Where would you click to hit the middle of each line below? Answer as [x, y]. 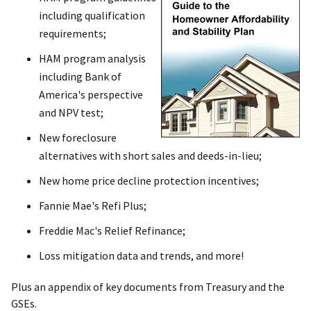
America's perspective [91, 94]
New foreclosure [78, 137]
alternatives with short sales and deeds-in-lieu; [150, 155]
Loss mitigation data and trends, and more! [141, 255]
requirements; [73, 33]
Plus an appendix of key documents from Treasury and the [148, 286]
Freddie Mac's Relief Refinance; [112, 230]
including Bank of [80, 76]
